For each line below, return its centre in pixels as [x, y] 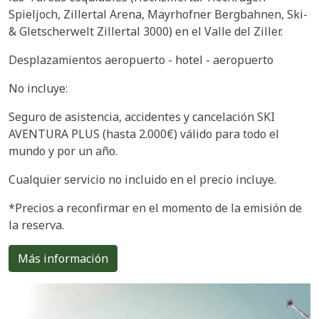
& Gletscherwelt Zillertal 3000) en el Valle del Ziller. [146, 31]
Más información [63, 258]
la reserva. [36, 225]
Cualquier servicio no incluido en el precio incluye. [142, 179]
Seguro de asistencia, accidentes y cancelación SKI [142, 116]
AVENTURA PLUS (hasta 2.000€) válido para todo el [144, 134]
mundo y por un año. [64, 151]
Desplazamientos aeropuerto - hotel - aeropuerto [141, 59]
